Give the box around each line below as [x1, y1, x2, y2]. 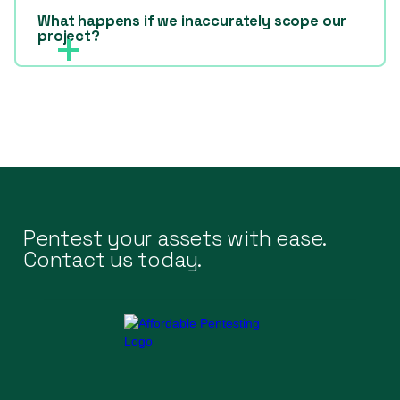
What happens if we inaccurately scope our [37, 11, 347, 30]
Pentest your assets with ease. [23, 224, 327, 252]
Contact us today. [23, 246, 203, 273]
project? [37, 26, 100, 46]
